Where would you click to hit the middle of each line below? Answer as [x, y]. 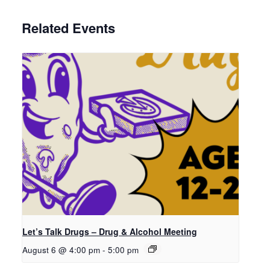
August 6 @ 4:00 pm [61, 250]
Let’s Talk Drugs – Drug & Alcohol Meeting [110, 232]
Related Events [68, 28]
